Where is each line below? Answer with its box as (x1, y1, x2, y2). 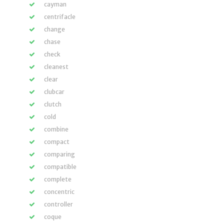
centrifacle (44, 13, 75, 20)
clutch (44, 100, 61, 108)
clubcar (44, 88, 64, 95)
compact (44, 138, 69, 145)
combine (44, 125, 68, 133)
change (44, 25, 65, 33)
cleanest (44, 63, 68, 70)
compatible (44, 163, 76, 170)
